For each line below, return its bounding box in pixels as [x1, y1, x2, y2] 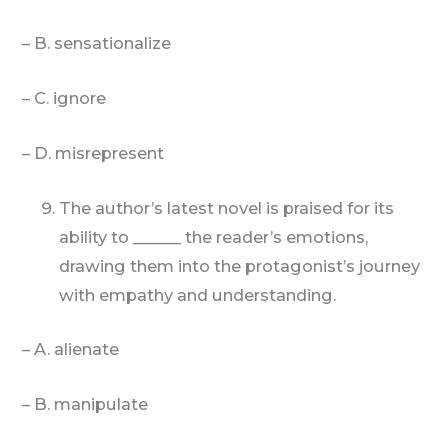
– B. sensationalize [10, 32, 171, 53]
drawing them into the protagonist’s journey [59, 256, 421, 277]
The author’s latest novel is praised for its [59, 198, 395, 219]
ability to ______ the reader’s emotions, [59, 227, 369, 248]
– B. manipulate [10, 394, 148, 415]
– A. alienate [10, 339, 119, 360]
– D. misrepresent [10, 143, 164, 164]
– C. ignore [10, 87, 106, 108]
